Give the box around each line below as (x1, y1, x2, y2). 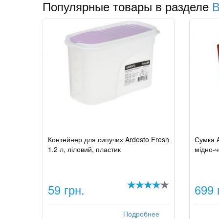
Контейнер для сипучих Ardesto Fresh (48, 134, 169, 144)
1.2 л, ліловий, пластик (48, 144, 121, 154)
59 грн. (48, 181, 85, 198)
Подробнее (123, 210, 159, 218)
